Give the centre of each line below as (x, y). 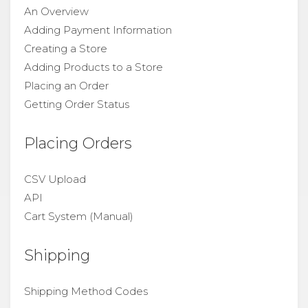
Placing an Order (66, 86)
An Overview (56, 11)
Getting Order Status (77, 104)
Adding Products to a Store (93, 67)
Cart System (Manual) (79, 216)
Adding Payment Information (98, 30)
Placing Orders (78, 143)
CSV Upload (55, 179)
